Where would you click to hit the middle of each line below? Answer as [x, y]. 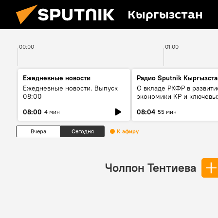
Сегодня [82, 131]
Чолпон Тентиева [151, 167]
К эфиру [128, 131]
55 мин [167, 112]
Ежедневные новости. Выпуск [70, 88]
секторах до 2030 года [173, 105]
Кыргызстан [165, 15]
